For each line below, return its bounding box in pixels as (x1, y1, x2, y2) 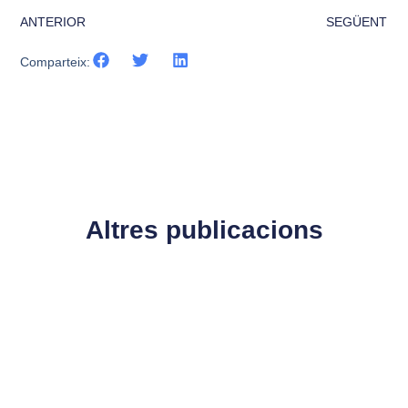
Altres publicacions (85, 215, 323, 244)
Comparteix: (20, 54, 91, 69)
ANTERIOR (20, 14, 87, 29)
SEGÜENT (325, 14, 387, 29)
